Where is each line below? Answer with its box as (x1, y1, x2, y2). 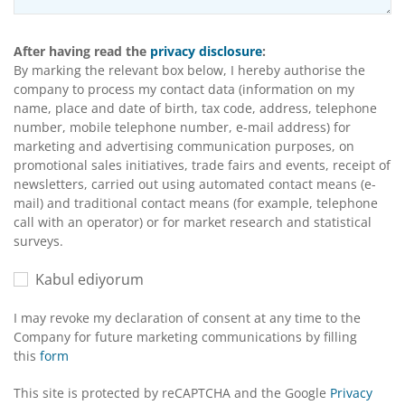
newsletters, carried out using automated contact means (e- (14, 175, 376, 193)
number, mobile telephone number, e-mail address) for (14, 118, 351, 137)
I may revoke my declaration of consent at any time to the (14, 309, 361, 327)
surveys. (14, 232, 63, 250)
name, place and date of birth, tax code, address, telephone (14, 99, 377, 118)
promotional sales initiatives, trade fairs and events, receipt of (14, 156, 391, 174)
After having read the (14, 42, 150, 61)
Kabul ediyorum (28, 269, 144, 290)
